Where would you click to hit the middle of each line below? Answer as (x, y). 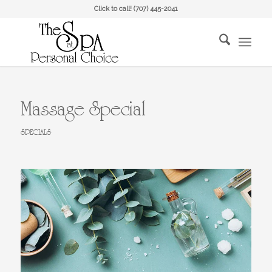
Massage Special (83, 110)
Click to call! (114, 9)
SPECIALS (36, 132)
